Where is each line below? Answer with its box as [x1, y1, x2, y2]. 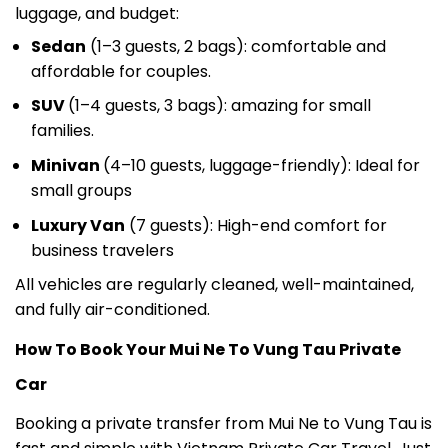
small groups [31, 150, 132, 174]
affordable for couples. [31, 31, 211, 55]
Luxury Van [31, 185, 125, 209]
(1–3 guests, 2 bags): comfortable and [86, 6, 386, 30]
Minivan [31, 125, 103, 149]
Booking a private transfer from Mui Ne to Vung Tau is [15, 383, 432, 407]
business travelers [31, 210, 174, 234]
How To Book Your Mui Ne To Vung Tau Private [15, 309, 401, 333]
